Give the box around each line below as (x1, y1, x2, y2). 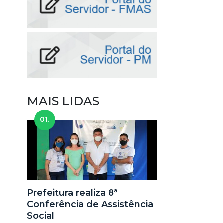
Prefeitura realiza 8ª (26, 187, 118, 199)
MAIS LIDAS (26, 94, 99, 109)
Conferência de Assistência (26, 199, 153, 210)
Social (26, 210, 54, 222)
